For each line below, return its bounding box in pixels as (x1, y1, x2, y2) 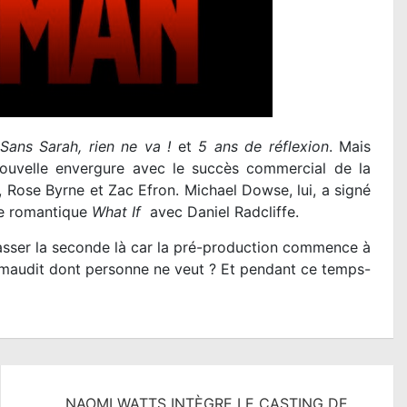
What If (92, 203, 141, 222)
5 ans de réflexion (198, 137, 329, 156)
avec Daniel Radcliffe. (141, 203, 299, 222)
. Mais (328, 137, 371, 156)
